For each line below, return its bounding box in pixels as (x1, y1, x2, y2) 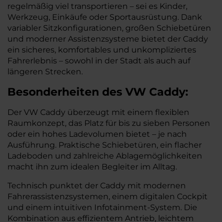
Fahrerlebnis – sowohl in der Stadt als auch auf (7, 56, 190, 65)
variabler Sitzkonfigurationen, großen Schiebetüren (7, 23, 211, 33)
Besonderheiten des (7, 85, 125, 99)
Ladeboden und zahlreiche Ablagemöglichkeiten (7, 151, 202, 161)
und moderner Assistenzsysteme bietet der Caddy (7, 34, 208, 44)
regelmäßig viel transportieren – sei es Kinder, (7, 1, 187, 11)
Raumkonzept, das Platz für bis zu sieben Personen (7, 118, 210, 128)
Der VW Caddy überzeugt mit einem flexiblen (7, 108, 189, 117)
